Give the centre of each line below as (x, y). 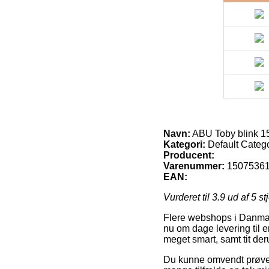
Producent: (189, 155)
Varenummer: (194, 166)
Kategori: (184, 144)
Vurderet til (188, 197)
